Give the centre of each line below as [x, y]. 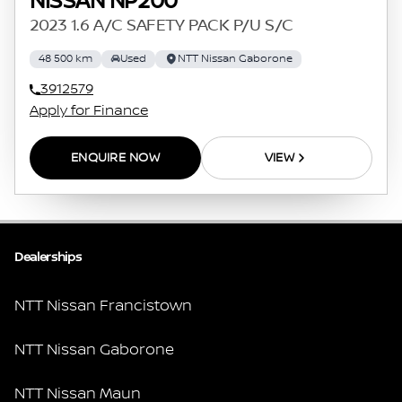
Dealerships [48, 257]
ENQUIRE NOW [115, 157]
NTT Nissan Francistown [103, 306]
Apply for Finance [89, 110]
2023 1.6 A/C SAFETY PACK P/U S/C [162, 26]
